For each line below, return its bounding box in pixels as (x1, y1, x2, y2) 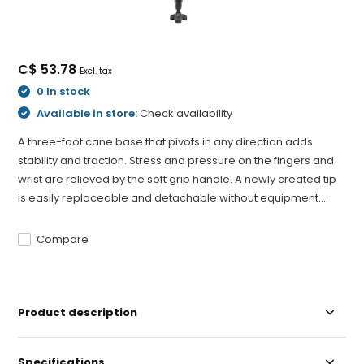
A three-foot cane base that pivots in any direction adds (18, 134, 314, 149)
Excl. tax (80, 65, 113, 77)
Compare (37, 232, 89, 247)
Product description (18, 305, 138, 320)
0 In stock (34, 84, 91, 99)
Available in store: (34, 105, 141, 121)
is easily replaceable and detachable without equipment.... (18, 190, 329, 206)
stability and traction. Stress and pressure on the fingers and (18, 153, 335, 168)
